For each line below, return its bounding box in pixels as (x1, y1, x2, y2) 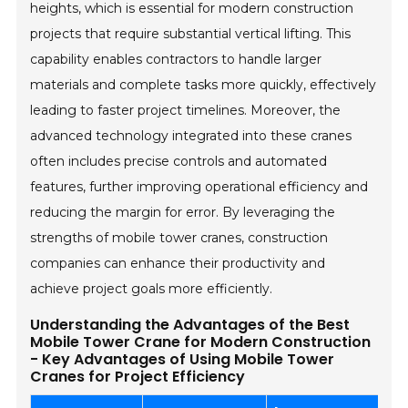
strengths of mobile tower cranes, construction (30, 229, 329, 247)
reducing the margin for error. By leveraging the (30, 204, 336, 221)
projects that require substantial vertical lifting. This (30, 25, 352, 43)
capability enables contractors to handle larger (30, 51, 322, 68)
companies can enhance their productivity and (30, 255, 326, 272)
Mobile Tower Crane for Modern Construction (30, 331, 372, 353)
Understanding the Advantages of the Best (30, 314, 351, 336)
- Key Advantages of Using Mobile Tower (30, 349, 335, 371)
